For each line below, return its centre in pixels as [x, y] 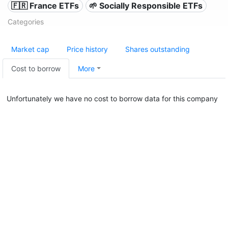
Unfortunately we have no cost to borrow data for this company [112, 98]
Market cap [30, 49]
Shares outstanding [158, 49]
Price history [87, 49]
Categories [26, 22]
